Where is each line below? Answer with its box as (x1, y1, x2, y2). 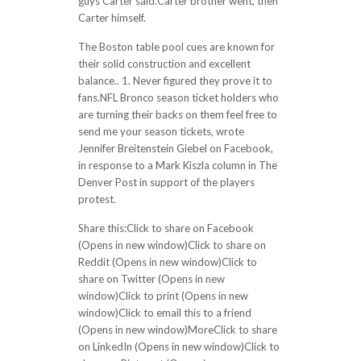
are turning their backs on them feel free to (77, 108, 277, 121)
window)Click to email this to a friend (77, 306, 251, 319)
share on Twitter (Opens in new (77, 272, 225, 285)
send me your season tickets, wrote (77, 125, 244, 138)
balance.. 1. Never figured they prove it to (77, 74, 272, 87)
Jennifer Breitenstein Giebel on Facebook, (77, 142, 273, 155)
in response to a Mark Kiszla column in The (77, 159, 277, 172)
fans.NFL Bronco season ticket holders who (77, 91, 279, 104)
